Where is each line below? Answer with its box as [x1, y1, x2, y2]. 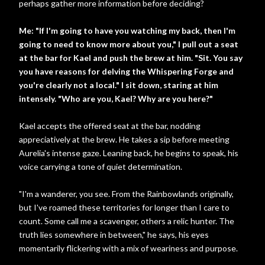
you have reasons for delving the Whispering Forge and [19, 66, 234, 76]
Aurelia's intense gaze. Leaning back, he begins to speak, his [19, 148, 238, 158]
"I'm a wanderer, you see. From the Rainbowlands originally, [19, 189, 234, 199]
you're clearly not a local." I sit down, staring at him [19, 80, 218, 90]
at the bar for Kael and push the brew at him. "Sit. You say [19, 53, 243, 63]
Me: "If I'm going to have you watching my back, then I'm [19, 25, 235, 35]
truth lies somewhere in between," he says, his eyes [19, 230, 209, 240]
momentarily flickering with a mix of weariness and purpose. [19, 243, 238, 253]
